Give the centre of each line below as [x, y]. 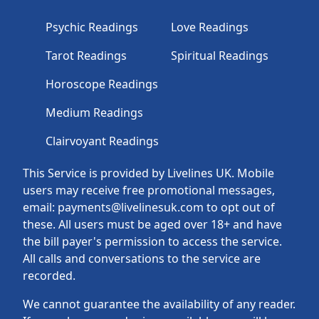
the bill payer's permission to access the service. [152, 242]
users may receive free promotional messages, [149, 190]
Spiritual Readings [220, 56]
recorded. [49, 276]
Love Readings [210, 27]
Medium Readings [94, 113]
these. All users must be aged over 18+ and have [152, 225]
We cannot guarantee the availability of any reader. [159, 304]
